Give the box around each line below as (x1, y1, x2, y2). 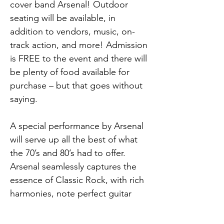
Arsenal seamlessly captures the (10, 161, 139, 172)
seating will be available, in (10, 12, 118, 23)
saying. (10, 93, 37, 104)
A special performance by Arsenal (10, 120, 146, 131)
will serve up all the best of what (10, 134, 140, 145)
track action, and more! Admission (10, 39, 150, 50)
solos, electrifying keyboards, (10, 201, 128, 212)
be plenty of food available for (10, 66, 132, 77)
